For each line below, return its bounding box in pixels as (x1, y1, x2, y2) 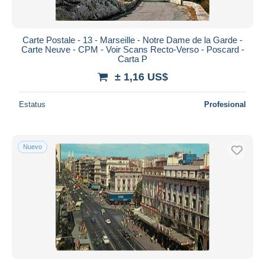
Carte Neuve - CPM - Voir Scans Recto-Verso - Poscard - (21, 44, 244, 54)
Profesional (204, 99, 246, 109)
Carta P (118, 53, 147, 64)
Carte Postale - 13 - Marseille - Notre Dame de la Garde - (22, 34, 243, 45)
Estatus (19, 99, 46, 109)
